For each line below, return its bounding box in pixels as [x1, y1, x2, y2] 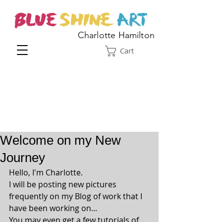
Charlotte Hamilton [77, 30, 155, 41]
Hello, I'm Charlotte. [9, 167, 83, 178]
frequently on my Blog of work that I [9, 191, 144, 202]
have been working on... [9, 203, 97, 214]
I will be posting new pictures [9, 179, 118, 190]
